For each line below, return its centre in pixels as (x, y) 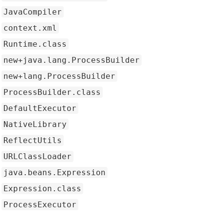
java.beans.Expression (54, 173)
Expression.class (42, 189)
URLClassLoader (37, 156)
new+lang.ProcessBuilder (59, 76)
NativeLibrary (35, 124)
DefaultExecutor (40, 108)
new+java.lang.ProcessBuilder (72, 60)
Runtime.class (35, 44)
